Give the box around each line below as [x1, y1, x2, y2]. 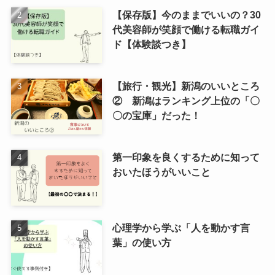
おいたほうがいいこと [112, 166, 211, 177]
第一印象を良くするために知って [112, 151, 260, 163]
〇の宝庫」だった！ [112, 109, 201, 121]
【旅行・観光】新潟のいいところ [112, 80, 260, 91]
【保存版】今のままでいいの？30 [112, 9, 261, 20]
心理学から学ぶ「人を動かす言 [112, 222, 250, 234]
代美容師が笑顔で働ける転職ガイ [112, 23, 260, 35]
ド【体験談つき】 [112, 38, 191, 50]
